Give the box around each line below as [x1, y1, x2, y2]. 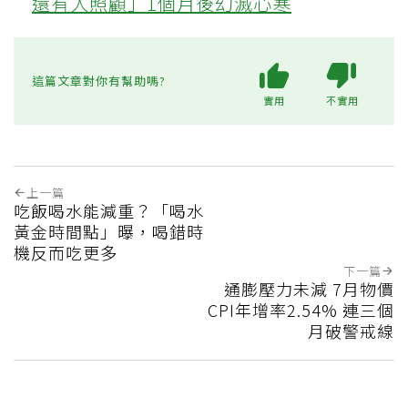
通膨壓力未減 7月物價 [224, 276, 394, 301]
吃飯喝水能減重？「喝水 [14, 198, 204, 222]
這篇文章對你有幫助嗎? [32, 72, 166, 90]
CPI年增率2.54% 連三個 [208, 297, 394, 321]
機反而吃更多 [14, 240, 117, 264]
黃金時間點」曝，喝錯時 [14, 219, 204, 243]
